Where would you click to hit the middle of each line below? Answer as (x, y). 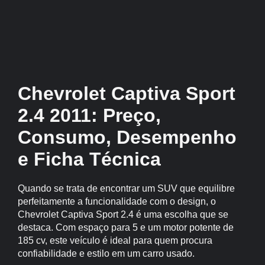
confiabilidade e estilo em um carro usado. (106, 253)
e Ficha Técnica (89, 159)
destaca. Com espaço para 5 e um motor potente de (125, 227)
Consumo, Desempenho (127, 137)
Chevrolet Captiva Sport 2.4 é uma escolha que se (123, 214)
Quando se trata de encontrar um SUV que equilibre (126, 188)
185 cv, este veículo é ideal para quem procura (115, 240)
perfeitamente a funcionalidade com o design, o (117, 201)
